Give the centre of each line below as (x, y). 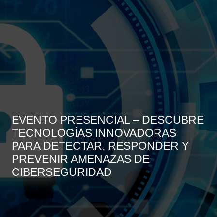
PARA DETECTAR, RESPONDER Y (100, 146)
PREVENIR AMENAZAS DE (81, 159)
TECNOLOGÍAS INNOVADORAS (94, 133)
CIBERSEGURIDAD (62, 172)
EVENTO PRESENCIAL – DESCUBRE (108, 120)
